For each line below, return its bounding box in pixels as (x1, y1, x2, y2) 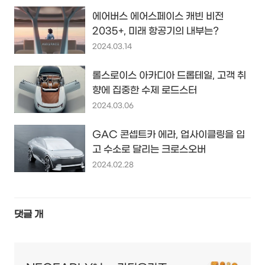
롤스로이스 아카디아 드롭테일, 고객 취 (92, 70, 246, 82)
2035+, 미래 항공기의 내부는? (92, 25, 219, 37)
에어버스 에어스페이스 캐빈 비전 (92, 11, 224, 22)
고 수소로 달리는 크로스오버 (92, 144, 206, 156)
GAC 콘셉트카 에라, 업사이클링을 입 (92, 129, 245, 141)
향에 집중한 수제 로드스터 (92, 85, 197, 96)
